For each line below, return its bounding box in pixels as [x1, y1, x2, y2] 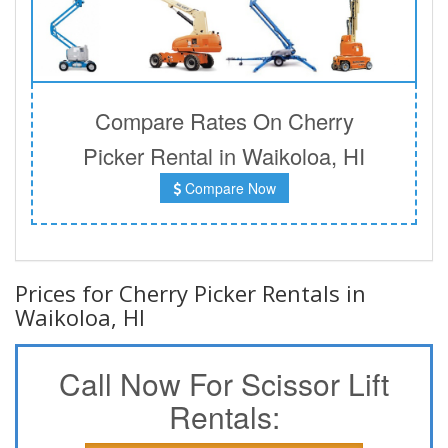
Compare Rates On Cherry [94, 104, 354, 136]
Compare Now [180, 177, 276, 198]
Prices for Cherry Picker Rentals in [15, 277, 366, 308]
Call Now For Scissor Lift [59, 361, 389, 405]
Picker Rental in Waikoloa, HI [83, 139, 365, 171]
